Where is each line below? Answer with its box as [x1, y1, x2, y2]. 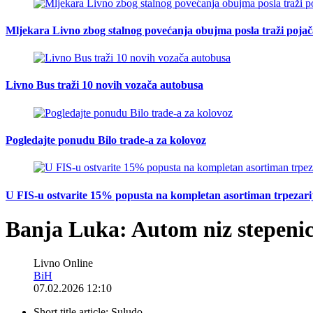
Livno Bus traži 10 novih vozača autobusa [6, 79, 203, 92]
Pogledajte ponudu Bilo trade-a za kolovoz [6, 133, 206, 146]
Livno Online [34, 257, 93, 270]
